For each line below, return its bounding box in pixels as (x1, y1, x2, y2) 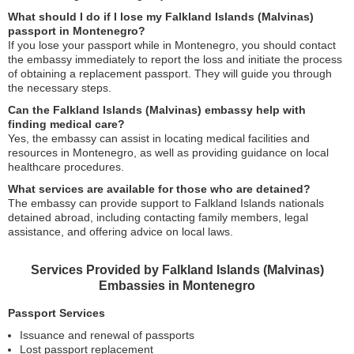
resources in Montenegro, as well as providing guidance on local (8, 146, 329, 159)
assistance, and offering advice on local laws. (8, 225, 233, 238)
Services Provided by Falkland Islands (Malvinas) (30, 263, 324, 277)
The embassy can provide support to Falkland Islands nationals (8, 197, 324, 209)
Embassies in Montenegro (99, 279, 255, 292)
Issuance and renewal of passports (20, 329, 194, 341)
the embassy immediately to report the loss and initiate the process (8, 53, 342, 66)
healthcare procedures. (8, 160, 124, 173)
